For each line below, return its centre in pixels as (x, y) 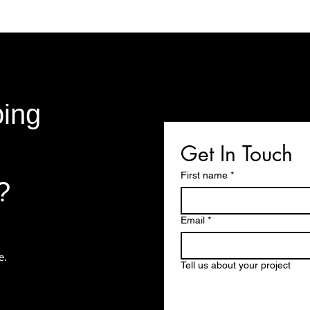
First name (204, 175)
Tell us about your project (236, 265)
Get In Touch (237, 154)
